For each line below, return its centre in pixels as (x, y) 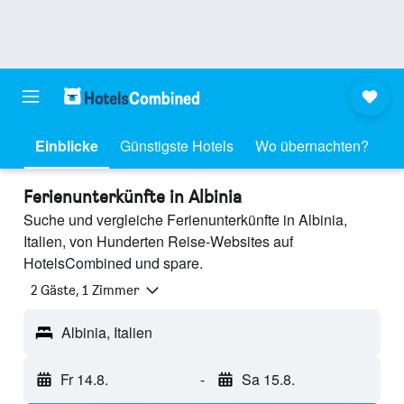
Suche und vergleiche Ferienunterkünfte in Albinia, (185, 220)
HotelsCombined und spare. (113, 263)
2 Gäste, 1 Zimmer (85, 290)
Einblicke (67, 146)
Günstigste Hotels (177, 146)
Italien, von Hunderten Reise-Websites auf (158, 241)
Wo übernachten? (312, 146)
